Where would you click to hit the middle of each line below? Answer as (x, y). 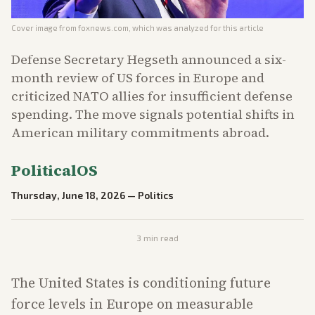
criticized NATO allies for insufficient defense (152, 96)
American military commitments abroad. (140, 133)
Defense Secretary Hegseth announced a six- (149, 59)
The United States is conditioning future (141, 283)
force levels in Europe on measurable (132, 304)
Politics (156, 195)
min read (160, 238)
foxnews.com (103, 28)
